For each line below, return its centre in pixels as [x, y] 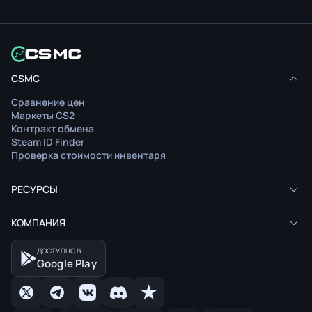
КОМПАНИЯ [38, 223]
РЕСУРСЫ [34, 189]
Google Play [67, 264]
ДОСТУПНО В [59, 251]
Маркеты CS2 [43, 116]
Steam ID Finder [48, 142]
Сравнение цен [48, 102]
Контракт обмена [53, 129]
